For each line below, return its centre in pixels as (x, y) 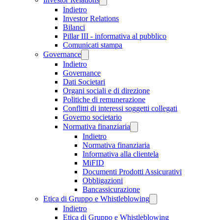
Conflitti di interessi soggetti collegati (120, 108)
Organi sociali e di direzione (106, 91)
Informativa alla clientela (121, 154)
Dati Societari (84, 82)
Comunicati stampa (93, 45)
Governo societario (92, 117)
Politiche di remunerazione (104, 99)
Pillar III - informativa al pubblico (115, 36)
